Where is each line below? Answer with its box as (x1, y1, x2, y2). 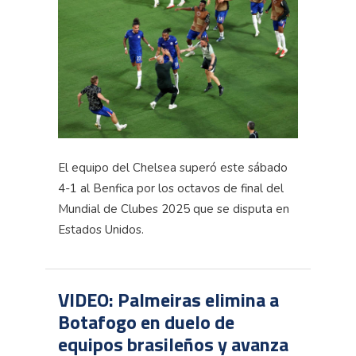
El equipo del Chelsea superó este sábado (58, 159, 288, 176)
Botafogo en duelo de (58, 307, 234, 336)
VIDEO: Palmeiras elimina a (58, 284, 279, 314)
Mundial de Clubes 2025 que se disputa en (58, 200, 289, 217)
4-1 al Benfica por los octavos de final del (58, 180, 284, 196)
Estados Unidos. (58, 221, 144, 238)
